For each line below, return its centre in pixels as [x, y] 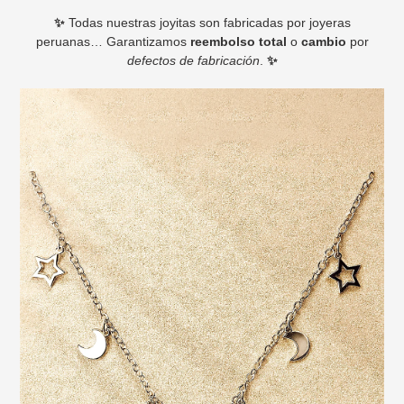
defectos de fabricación [193, 61]
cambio [323, 42]
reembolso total [238, 42]
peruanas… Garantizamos [113, 42]
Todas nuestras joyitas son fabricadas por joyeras [207, 23]
